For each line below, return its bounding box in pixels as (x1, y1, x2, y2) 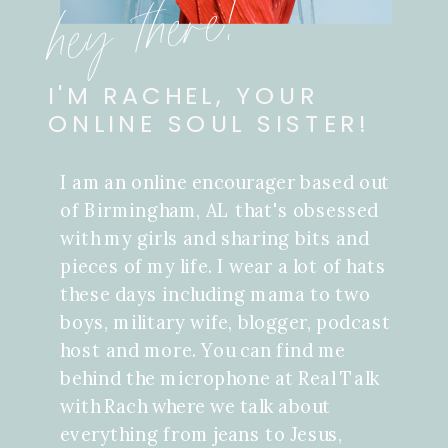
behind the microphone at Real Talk (60, 366, 380, 391)
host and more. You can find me (60, 338, 346, 363)
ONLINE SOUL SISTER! (47, 106, 371, 140)
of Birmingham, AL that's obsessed (60, 198, 380, 223)
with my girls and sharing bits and (60, 226, 370, 251)
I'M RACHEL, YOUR (47, 78, 319, 112)
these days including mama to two (60, 282, 371, 307)
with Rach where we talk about (60, 394, 332, 419)
